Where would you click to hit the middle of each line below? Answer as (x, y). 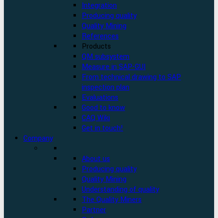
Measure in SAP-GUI (114, 67)
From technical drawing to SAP (131, 77)
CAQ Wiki (96, 118)
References (100, 36)
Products (96, 46)
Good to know (103, 108)
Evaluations (100, 98)
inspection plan (106, 87)
